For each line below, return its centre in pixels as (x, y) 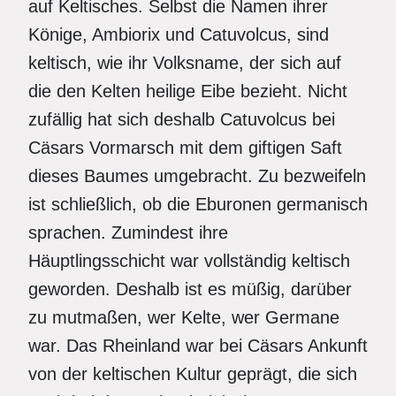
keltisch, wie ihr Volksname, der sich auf (185, 63)
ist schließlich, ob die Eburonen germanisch (198, 204)
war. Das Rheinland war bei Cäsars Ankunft (198, 346)
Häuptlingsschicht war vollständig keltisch (189, 261)
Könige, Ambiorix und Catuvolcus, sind (179, 34)
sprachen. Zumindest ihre (128, 232)
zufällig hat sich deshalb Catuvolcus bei (182, 119)
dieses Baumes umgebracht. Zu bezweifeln (197, 176)
